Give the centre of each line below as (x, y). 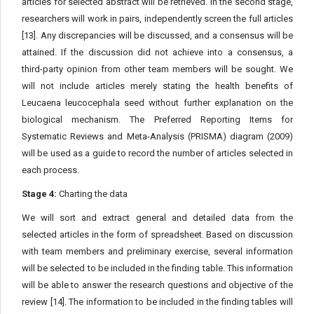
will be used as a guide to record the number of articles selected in (157, 153)
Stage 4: (39, 194)
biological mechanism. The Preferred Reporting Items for (157, 120)
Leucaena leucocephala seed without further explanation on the (157, 103)
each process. (50, 170)
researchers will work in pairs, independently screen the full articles (157, 19)
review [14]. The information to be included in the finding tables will (157, 302)
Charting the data (92, 194)
